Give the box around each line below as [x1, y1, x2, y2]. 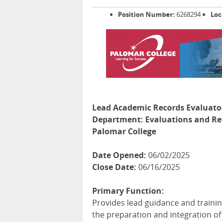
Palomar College [92, 126, 156, 137]
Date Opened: [92, 150, 146, 161]
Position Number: [118, 10, 175, 19]
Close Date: [92, 162, 136, 173]
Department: [92, 114, 143, 125]
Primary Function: [92, 185, 164, 197]
